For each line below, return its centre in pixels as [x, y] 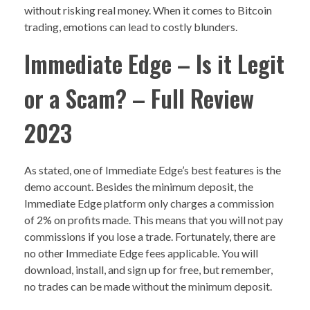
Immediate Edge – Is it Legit [154, 63]
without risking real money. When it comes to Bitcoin [148, 10]
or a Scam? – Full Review [139, 98]
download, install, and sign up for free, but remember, [148, 269]
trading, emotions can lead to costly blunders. [131, 26]
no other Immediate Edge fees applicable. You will [141, 253]
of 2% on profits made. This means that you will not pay [154, 219]
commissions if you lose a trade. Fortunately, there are [150, 236]
